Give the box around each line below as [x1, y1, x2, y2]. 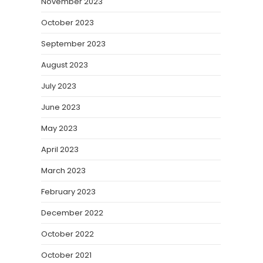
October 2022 [41, 228, 94, 240]
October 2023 [41, 17, 94, 28]
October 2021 [41, 249, 92, 261]
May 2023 [41, 123, 77, 134]
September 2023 [41, 38, 106, 49]
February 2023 [41, 186, 96, 197]
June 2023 [41, 102, 80, 113]
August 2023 [41, 59, 88, 70]
